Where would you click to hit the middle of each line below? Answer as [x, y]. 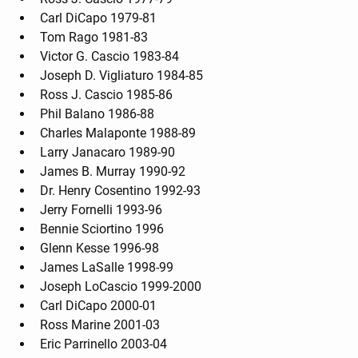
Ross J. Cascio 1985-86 [106, 95]
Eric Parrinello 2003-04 [103, 344]
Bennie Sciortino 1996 [102, 229]
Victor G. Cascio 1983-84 [109, 57]
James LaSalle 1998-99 [107, 268]
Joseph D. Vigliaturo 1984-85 [121, 76]
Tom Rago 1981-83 [94, 38]
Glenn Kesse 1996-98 [99, 249]
